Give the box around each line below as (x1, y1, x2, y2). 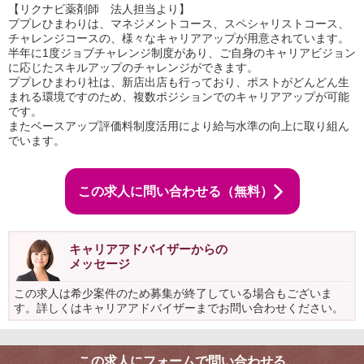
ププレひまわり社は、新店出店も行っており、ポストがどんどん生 (8, 76, 349, 89)
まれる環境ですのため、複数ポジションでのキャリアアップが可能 (8, 90, 349, 103)
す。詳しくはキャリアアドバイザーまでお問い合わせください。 (14, 301, 344, 314)
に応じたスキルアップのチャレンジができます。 (8, 61, 258, 74)
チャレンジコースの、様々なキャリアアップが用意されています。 (8, 32, 349, 45)
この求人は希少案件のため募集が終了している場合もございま (14, 287, 332, 300)
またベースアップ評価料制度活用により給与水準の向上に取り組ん (8, 119, 349, 132)
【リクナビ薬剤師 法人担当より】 (8, 2, 190, 15)
